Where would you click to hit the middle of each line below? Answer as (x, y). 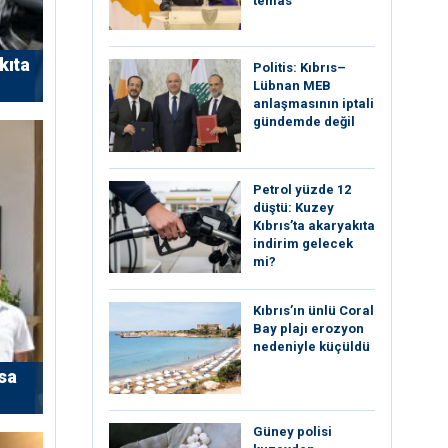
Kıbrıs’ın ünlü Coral (313, 310)
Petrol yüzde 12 (302, 189)
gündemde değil (304, 122)
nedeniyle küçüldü (311, 346)
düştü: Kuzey (293, 207)
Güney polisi (292, 432)
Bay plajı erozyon (308, 328)
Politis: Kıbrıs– (299, 68)
